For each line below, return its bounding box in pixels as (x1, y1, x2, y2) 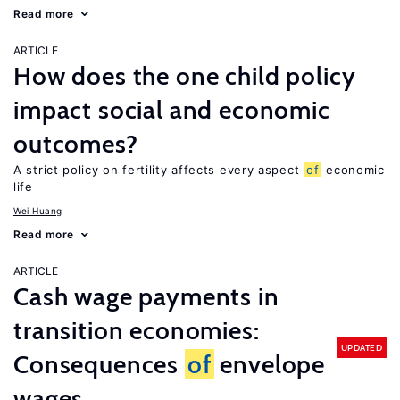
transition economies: (13, 315, 260, 346)
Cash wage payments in (13, 281, 279, 312)
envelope (213, 349, 326, 379)
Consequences (13, 349, 185, 379)
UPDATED (340, 341, 382, 354)
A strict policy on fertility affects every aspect (13, 162, 304, 177)
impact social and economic (13, 95, 330, 125)
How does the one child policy (13, 61, 356, 91)
